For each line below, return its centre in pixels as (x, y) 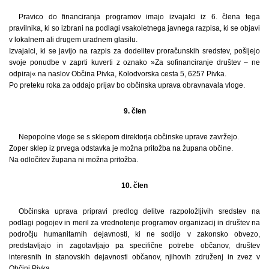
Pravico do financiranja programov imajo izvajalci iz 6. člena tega (139, 17)
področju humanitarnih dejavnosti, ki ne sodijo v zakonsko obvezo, (134, 234)
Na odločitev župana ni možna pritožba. (74, 159)
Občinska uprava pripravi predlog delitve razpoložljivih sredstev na (139, 211)
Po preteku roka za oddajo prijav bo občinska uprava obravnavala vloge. (127, 85)
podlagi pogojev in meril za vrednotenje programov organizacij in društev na (134, 222)
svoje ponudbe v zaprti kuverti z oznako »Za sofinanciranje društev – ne (134, 62)
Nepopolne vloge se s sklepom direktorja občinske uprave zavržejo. (129, 137)
